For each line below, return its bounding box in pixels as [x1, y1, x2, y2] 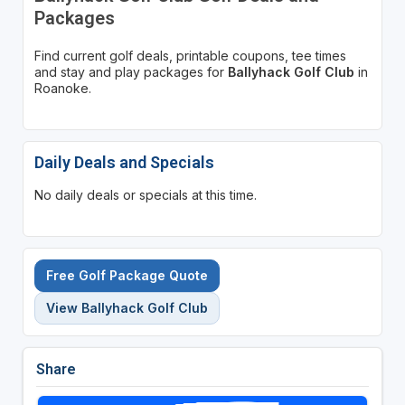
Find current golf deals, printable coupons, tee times [33, 47, 346, 63]
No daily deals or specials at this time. [33, 186, 257, 202]
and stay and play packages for [33, 63, 228, 80]
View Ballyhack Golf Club [45, 299, 208, 316]
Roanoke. [33, 80, 91, 96]
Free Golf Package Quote [45, 267, 208, 283]
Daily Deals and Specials [33, 152, 214, 172]
